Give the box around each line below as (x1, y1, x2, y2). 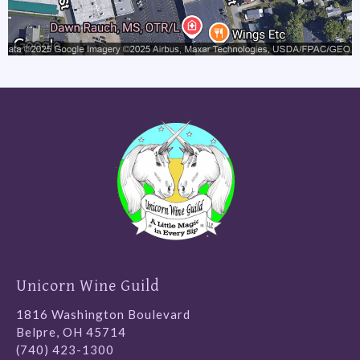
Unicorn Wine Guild (16, 272, 160, 297)
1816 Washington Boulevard (16, 306, 190, 321)
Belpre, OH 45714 (16, 324, 126, 339)
